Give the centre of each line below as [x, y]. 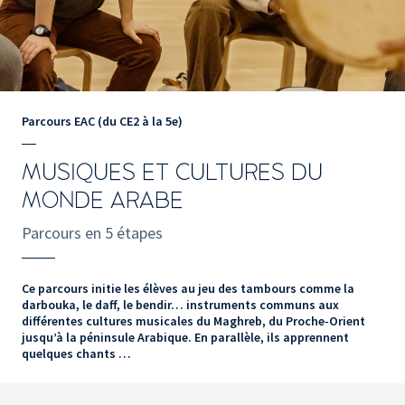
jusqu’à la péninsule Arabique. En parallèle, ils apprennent [185, 338]
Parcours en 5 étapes [92, 233]
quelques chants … [76, 354]
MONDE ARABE [103, 201]
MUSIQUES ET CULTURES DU [172, 173]
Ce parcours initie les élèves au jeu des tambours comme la [188, 289]
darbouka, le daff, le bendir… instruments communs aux [180, 305]
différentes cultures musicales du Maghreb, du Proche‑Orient [193, 321]
